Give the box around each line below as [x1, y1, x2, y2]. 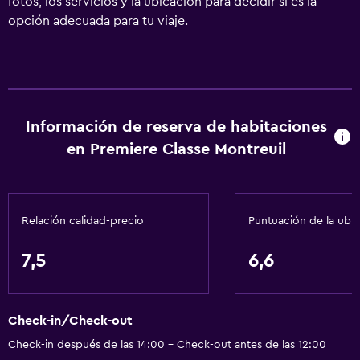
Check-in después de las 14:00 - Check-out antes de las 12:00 [8, 339, 326, 351]
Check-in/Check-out [8, 314, 133, 328]
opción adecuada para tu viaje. [8, 14, 188, 27]
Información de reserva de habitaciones [25, 119, 327, 135]
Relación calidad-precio [22, 215, 144, 227]
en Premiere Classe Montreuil [66, 141, 286, 157]
